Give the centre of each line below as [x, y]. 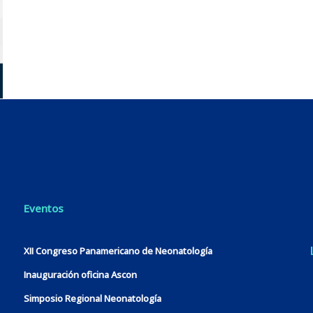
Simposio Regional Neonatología [92, 298]
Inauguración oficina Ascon [80, 274]
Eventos [43, 208]
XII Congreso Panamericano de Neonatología [118, 250]
